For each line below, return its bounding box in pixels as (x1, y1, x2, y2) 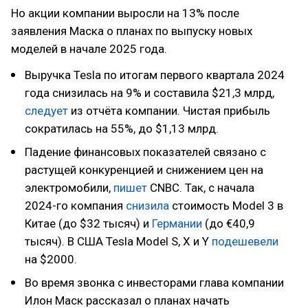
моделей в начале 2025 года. (11, 42, 167, 56)
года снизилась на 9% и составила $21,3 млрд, (25, 86, 274, 100)
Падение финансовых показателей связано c (25, 145, 266, 159)
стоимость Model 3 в (169, 199, 283, 212)
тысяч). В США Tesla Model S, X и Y (25, 234, 212, 248)
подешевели (212, 234, 278, 248)
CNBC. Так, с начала (147, 181, 254, 195)
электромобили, (25, 181, 113, 195)
